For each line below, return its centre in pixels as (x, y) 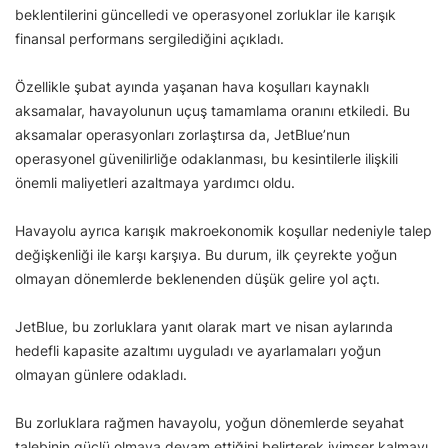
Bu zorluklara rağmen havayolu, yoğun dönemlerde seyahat (209, 422)
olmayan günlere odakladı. (101, 374)
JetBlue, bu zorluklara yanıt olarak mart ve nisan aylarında (204, 326)
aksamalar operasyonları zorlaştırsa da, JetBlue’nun (182, 134)
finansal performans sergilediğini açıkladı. (149, 38)
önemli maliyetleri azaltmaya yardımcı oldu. (155, 182)
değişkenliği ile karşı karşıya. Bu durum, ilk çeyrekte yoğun (206, 254)
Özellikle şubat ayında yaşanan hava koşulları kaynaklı (192, 86)
